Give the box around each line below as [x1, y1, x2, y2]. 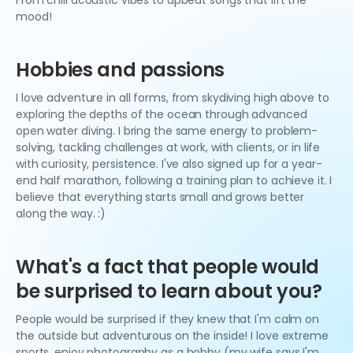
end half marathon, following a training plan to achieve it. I [16, 173, 333, 188]
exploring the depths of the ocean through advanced [16, 106, 307, 122]
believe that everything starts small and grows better [16, 189, 305, 205]
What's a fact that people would [16, 254, 320, 280]
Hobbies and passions [16, 57, 225, 83]
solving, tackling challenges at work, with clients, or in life [16, 139, 321, 155]
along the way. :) [16, 206, 106, 221]
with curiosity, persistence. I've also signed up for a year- [16, 156, 322, 172]
